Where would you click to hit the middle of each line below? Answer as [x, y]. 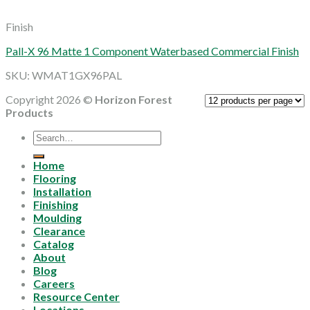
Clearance [59, 230]
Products [29, 112]
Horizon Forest [134, 99]
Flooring [55, 178]
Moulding [57, 217]
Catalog [54, 244]
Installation [62, 191]
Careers [54, 283]
